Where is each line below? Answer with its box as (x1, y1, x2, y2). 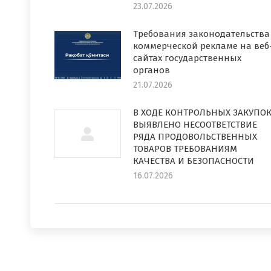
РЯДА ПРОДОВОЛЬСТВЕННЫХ (133, 131, 257, 142)
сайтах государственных (133, 53, 241, 64)
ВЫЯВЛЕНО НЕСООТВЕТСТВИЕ (133, 119, 257, 130)
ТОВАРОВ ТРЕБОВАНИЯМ (133, 143, 237, 154)
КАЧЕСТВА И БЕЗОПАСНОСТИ (133, 155, 254, 166)
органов (133, 65, 170, 76)
